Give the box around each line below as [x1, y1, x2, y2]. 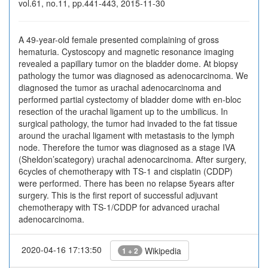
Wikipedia [142, 245, 181, 257]
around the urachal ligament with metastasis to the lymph [19, 129, 234, 141]
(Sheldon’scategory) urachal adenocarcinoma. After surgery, [19, 153, 246, 165]
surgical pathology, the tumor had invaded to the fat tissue [19, 117, 237, 129]
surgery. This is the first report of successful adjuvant [19, 189, 218, 201]
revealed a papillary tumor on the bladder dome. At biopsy [19, 57, 238, 69]
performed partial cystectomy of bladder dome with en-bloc [19, 93, 241, 105]
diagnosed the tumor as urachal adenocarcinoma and [19, 81, 221, 93]
